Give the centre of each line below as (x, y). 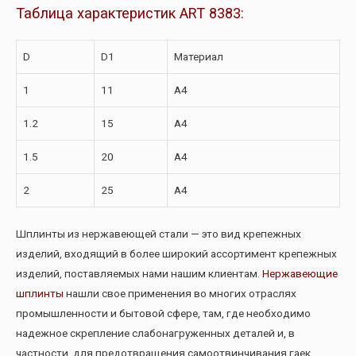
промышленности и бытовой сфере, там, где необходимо (163, 313)
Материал (199, 57)
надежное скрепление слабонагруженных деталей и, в (155, 333)
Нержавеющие (300, 273)
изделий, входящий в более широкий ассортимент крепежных (176, 253)
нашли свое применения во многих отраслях (180, 293)
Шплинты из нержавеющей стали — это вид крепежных (159, 233)
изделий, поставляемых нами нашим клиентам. (139, 273)
